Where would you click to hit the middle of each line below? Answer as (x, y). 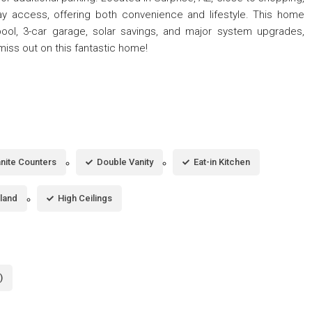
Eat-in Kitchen (222, 162)
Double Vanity (125, 162)
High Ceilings (85, 198)
